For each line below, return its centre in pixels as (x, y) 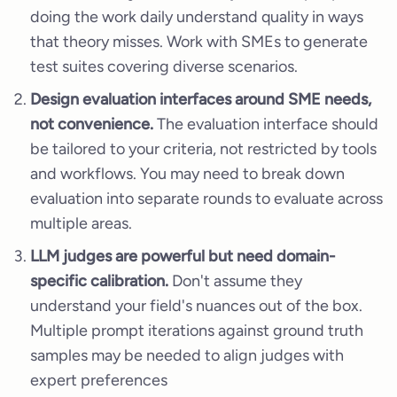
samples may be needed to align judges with (187, 356)
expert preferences (99, 381)
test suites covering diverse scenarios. (164, 67)
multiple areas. (81, 224)
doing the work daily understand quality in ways (197, 17)
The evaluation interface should (266, 125)
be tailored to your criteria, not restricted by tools (203, 149)
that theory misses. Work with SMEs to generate (199, 42)
